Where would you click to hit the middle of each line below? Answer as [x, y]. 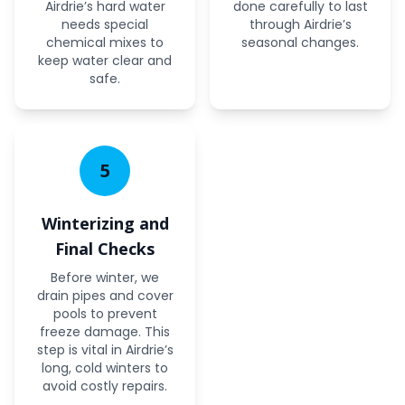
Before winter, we [105, 278]
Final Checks [105, 249]
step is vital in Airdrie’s [105, 350]
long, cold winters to [105, 368]
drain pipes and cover [105, 296]
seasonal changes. [300, 42]
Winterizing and [105, 223]
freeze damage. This [105, 332]
